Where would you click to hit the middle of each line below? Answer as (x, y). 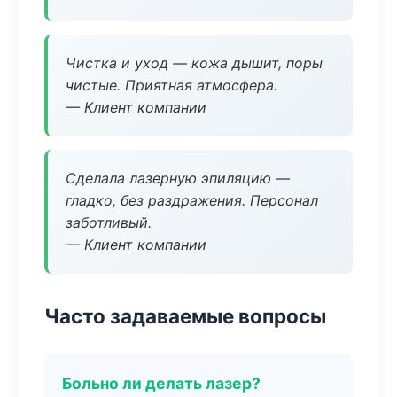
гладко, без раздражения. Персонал (192, 200)
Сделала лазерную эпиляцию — (178, 178)
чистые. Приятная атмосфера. (171, 85)
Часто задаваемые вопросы (185, 316)
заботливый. (109, 222)
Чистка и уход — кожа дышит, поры (194, 63)
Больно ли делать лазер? (161, 383)
